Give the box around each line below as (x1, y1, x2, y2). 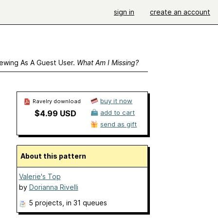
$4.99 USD (34, 109, 76, 118)
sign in (114, 8, 134, 16)
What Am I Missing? (76, 58, 139, 67)
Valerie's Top (18, 172, 61, 181)
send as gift (100, 120, 137, 128)
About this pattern (25, 152, 86, 160)
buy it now (100, 97, 133, 105)
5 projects (28, 199, 62, 207)
